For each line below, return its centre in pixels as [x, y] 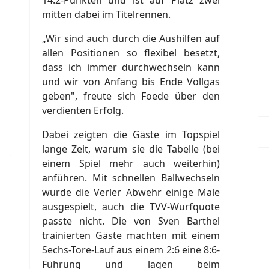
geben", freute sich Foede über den [131, 96]
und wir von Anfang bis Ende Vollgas [131, 81]
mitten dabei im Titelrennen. [106, 14]
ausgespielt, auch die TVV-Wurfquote [131, 206]
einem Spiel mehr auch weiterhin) [131, 163]
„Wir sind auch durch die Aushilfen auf [131, 38]
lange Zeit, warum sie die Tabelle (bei [131, 149]
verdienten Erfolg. [83, 110]
